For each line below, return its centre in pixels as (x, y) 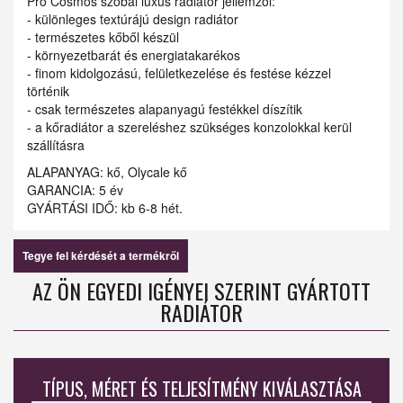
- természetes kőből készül (103, 37)
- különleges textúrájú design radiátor (133, 19)
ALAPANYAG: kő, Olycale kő (107, 172)
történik (48, 91)
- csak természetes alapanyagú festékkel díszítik (165, 109)
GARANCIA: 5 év (75, 190)
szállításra (56, 145)
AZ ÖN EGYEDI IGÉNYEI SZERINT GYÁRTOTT (201, 291)
